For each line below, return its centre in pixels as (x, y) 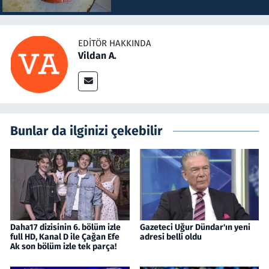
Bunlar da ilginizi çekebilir (86, 131)
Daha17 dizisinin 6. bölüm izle (65, 227)
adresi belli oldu (171, 237)
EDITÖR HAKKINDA (115, 44)
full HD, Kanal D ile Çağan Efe (65, 237)
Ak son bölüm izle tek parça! (63, 246)
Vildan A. (97, 56)
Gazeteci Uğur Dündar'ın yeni (195, 227)
